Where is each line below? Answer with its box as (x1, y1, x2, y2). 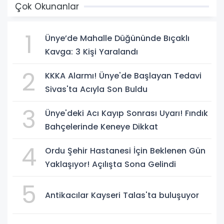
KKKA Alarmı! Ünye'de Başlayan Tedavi (45, 70, 201, 82)
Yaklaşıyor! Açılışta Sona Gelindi (45, 158, 176, 170)
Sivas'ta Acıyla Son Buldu (45, 83, 147, 95)
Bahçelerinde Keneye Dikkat (45, 121, 158, 133)
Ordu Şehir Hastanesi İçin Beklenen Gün (45, 145, 205, 157)
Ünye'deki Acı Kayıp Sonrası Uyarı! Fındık (45, 107, 208, 119)
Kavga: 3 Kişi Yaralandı (45, 46, 138, 58)
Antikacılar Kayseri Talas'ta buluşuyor (45, 189, 199, 201)
